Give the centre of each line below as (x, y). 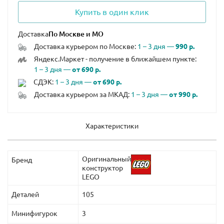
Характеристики (112, 126)
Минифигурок (34, 214)
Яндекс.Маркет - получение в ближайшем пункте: (115, 59)
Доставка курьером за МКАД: (82, 95)
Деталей (25, 195)
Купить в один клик (112, 12)
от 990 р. (183, 95)
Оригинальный (106, 159)
